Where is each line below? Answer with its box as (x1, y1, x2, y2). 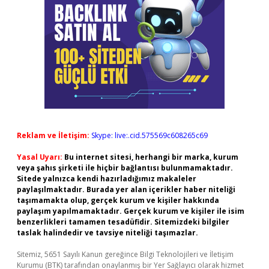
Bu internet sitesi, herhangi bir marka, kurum (64, 152, 238, 162)
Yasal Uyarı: (17, 152, 62, 162)
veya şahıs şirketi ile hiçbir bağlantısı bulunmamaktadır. (17, 163, 233, 173)
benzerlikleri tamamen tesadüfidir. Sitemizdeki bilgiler (17, 217, 229, 227)
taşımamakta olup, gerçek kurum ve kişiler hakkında (17, 195, 219, 205)
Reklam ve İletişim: (17, 130, 89, 141)
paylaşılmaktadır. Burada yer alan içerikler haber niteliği (17, 184, 235, 195)
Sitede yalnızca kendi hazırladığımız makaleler (17, 174, 196, 184)
